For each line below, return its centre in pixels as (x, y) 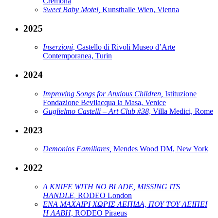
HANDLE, (60, 195)
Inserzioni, (60, 47)
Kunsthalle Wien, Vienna (141, 9)
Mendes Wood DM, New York (161, 149)
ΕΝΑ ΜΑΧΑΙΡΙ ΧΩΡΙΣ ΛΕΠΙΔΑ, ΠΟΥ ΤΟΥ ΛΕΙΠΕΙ (125, 204)
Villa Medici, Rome (183, 111)
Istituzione (181, 93)
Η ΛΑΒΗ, (59, 213)
